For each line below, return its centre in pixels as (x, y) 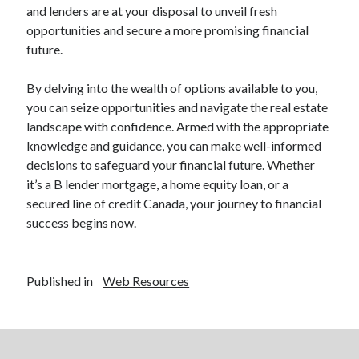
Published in (60, 281)
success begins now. (82, 222)
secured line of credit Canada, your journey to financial (174, 203)
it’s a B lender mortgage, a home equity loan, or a (158, 184)
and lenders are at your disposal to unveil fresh (152, 11)
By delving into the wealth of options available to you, (172, 88)
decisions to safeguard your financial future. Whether (171, 165)
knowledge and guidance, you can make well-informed (174, 145)
